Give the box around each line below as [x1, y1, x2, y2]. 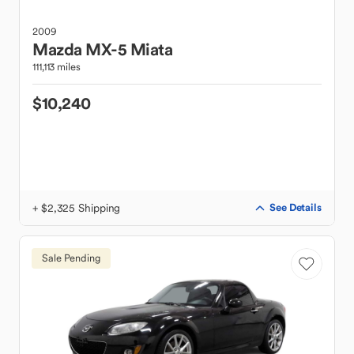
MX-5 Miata [85, 39, 172, 60]
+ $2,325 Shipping [32, 201, 121, 215]
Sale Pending [42, 251, 100, 265]
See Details [269, 201, 322, 214]
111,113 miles [32, 60, 81, 73]
